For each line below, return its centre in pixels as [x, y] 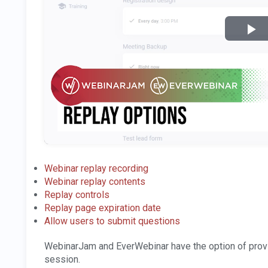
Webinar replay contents [95, 182]
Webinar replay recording [96, 169]
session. [62, 260]
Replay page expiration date [103, 208]
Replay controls [77, 195]
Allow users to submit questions [112, 221]
